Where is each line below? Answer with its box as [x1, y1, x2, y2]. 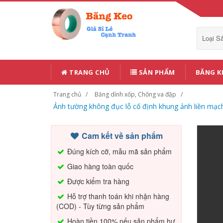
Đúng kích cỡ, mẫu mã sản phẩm [65, 146, 172, 156]
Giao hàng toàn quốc [65, 161, 133, 171]
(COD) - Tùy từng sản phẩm [56, 201, 144, 211]
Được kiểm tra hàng [65, 176, 129, 186]
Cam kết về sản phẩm [80, 130, 163, 141]
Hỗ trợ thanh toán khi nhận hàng [65, 191, 169, 201]
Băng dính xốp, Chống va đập [95, 90, 176, 99]
